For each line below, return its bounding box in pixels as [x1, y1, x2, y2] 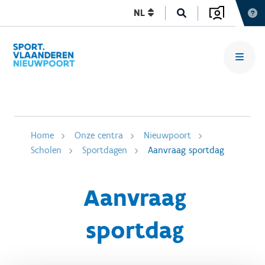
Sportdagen [82, 144, 127, 156]
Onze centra [75, 130, 123, 141]
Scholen [31, 144, 62, 156]
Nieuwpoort [144, 130, 191, 141]
